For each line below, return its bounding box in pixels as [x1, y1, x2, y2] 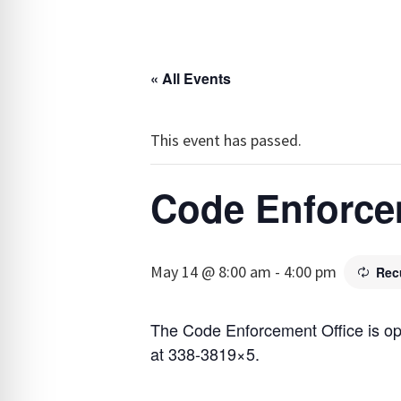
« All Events [150, 68, 231, 90]
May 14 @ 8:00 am [150, 261, 271, 283]
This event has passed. [150, 130, 302, 151]
